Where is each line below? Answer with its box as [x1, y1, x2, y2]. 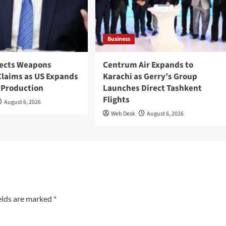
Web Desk [110, 109, 135, 119]
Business [107, 35, 130, 44]
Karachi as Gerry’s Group [102, 71, 197, 83]
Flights [102, 94, 130, 106]
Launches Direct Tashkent [102, 82, 202, 95]
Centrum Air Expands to [102, 59, 193, 72]
